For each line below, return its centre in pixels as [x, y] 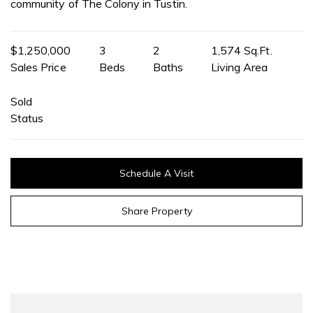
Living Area [239, 67]
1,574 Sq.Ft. [241, 50]
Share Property [156, 211]
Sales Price [38, 67]
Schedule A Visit [156, 173]
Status [27, 118]
